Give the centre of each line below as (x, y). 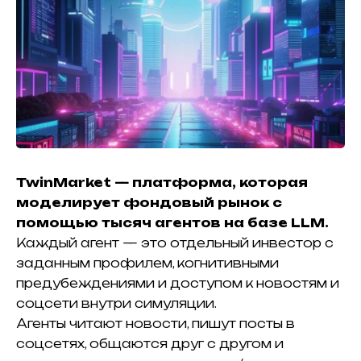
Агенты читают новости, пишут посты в (156, 323)
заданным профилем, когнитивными (147, 263)
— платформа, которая (210, 182)
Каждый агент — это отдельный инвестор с (175, 243)
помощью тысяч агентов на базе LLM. (172, 222)
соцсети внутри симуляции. (116, 303)
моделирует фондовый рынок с (149, 202)
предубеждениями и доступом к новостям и (178, 283)
